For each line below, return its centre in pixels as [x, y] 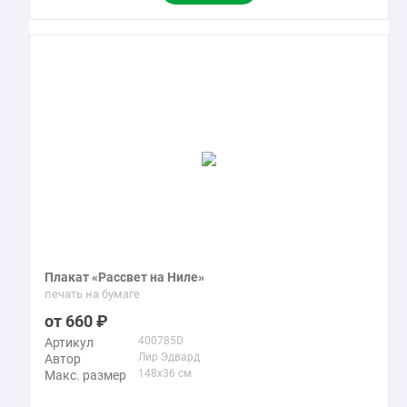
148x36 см [165, 373]
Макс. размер [85, 375]
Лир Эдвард [169, 357]
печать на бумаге [92, 294]
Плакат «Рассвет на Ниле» [124, 277]
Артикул [69, 342]
